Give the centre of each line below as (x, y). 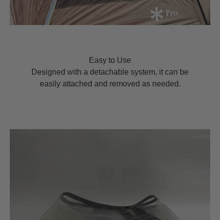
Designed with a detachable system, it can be (110, 72)
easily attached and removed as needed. (110, 83)
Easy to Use (110, 60)
